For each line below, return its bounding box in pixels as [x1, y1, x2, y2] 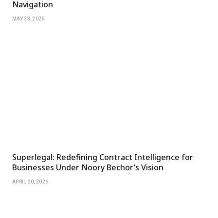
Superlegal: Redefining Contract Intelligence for [12, 152, 193, 163]
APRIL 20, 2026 [12, 179, 49, 185]
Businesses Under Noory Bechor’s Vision [12, 162, 163, 173]
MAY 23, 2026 [12, 16, 45, 22]
